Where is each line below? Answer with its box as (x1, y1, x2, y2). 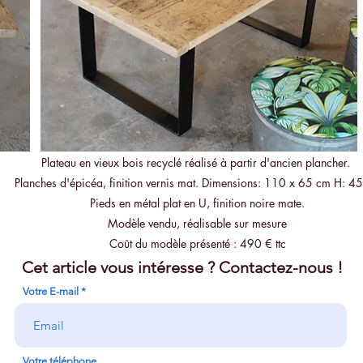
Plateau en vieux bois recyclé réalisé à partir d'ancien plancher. (41, 155, 353, 170)
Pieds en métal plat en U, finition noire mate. (90, 195, 305, 211)
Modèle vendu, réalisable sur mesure (108, 216, 287, 231)
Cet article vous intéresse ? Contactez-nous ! (22, 258, 343, 277)
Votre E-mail (23, 285, 79, 297)
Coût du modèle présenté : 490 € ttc (109, 236, 286, 251)
